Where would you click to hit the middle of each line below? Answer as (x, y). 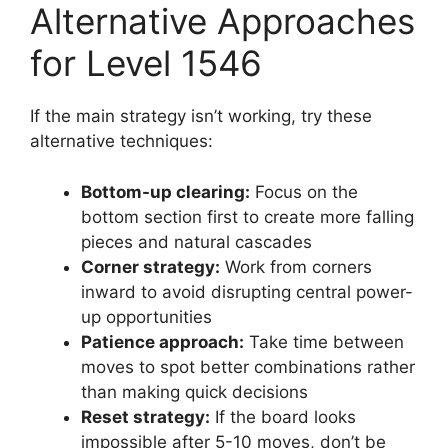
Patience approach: (162, 341)
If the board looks (283, 416)
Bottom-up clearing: (165, 191)
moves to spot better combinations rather (248, 366)
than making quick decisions (194, 391)
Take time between (324, 341)
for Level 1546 (146, 63)
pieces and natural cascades (196, 241)
